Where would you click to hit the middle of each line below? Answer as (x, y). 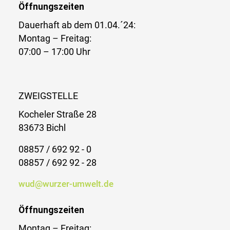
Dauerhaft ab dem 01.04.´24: (77, 25)
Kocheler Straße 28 (57, 114)
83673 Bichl (42, 128)
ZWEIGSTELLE (48, 96)
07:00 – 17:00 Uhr (54, 52)
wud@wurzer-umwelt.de (66, 184)
